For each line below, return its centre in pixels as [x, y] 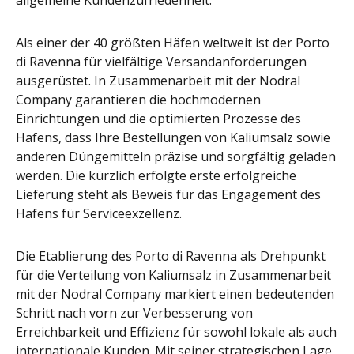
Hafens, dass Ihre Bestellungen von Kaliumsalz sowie [173, 137]
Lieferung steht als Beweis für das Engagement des [168, 194]
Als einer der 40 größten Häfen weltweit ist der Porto [173, 43]
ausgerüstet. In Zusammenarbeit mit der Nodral [158, 81]
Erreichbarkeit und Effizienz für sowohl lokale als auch [176, 332]
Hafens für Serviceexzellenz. [99, 213]
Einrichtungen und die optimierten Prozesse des [158, 119]
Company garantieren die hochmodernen [138, 100]
